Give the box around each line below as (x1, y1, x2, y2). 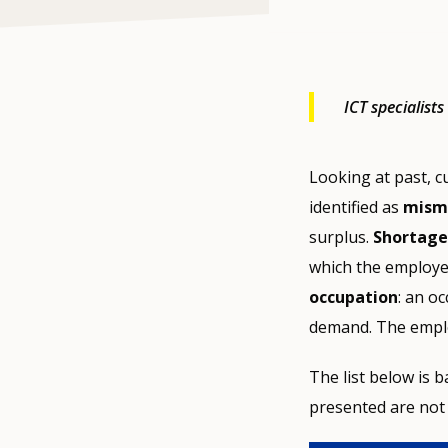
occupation (308, 286, 398, 309)
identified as (308, 196, 403, 219)
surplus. (308, 226, 373, 249)
